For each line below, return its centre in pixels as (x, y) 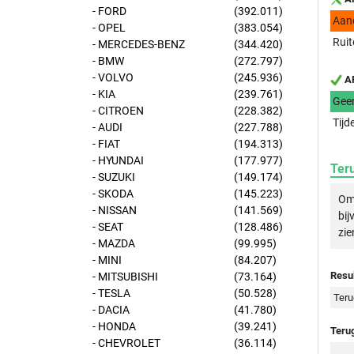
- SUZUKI (114, 177)
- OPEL (109, 28)
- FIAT (106, 144)
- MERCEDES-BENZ (139, 44)
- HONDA (114, 326)
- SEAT (108, 227)
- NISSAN (115, 210)
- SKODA (113, 194)
